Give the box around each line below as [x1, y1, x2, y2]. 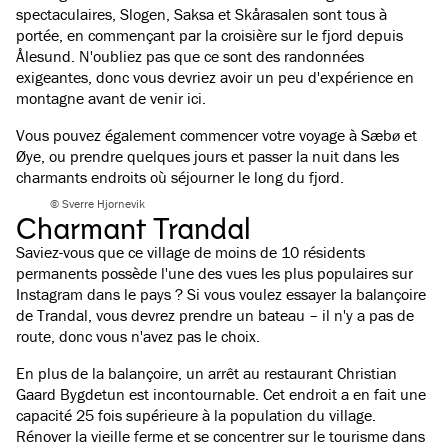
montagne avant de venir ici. [16, 88, 206, 108]
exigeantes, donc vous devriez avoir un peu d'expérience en [16, 67, 414, 87]
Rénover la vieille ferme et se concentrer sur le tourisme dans [16, 426, 425, 446]
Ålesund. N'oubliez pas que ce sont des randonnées [16, 46, 364, 66]
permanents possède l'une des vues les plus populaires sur [16, 263, 413, 283]
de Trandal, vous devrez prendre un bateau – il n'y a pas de [16, 305, 414, 325]
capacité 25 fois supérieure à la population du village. [16, 405, 376, 425]
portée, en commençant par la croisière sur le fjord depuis [16, 25, 403, 45]
